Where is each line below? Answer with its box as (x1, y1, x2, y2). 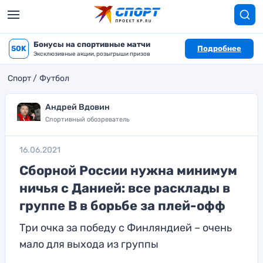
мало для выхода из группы (19, 238, 159, 251)
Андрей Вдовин (45, 102, 110, 112)
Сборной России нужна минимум (19, 163, 237, 178)
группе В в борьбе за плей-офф (19, 198, 225, 214)
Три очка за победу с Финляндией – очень (19, 221, 232, 234)
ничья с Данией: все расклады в (19, 180, 230, 196)
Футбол (39, 73, 69, 83)
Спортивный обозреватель (45, 116, 130, 123)
